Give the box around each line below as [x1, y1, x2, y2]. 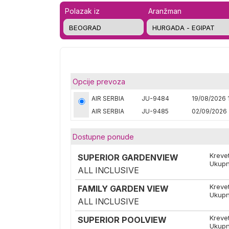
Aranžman [148, 7, 181, 15]
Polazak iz [65, 7, 100, 15]
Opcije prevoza [73, 77, 125, 86]
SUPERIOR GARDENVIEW [78, 152, 178, 163]
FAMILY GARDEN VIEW [78, 184, 169, 194]
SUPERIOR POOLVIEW [78, 215, 167, 225]
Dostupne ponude [73, 132, 134, 141]
